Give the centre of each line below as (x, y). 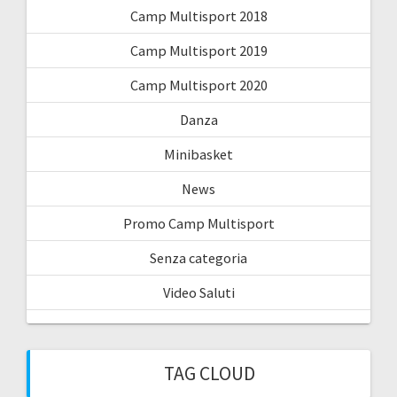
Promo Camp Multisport (198, 224)
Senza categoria (198, 258)
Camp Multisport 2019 (198, 51)
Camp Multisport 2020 (198, 86)
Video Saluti (198, 293)
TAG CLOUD (209, 374)
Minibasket (198, 155)
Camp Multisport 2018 (198, 16)
